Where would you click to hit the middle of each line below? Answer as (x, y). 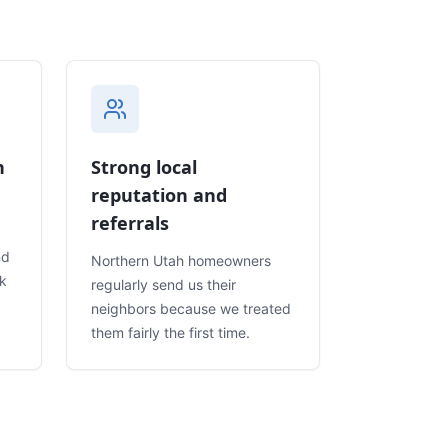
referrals (130, 222)
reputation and (159, 194)
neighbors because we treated (191, 308)
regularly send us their (163, 284)
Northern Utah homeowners (181, 260)
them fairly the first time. (170, 332)
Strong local (144, 166)
